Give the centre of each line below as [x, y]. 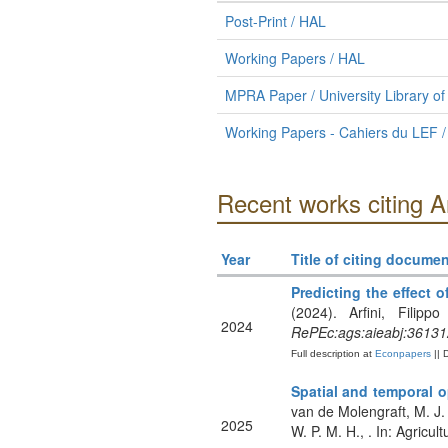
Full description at [331, 353]
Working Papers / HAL [294, 58]
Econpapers [401, 353]
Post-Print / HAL [275, 21]
